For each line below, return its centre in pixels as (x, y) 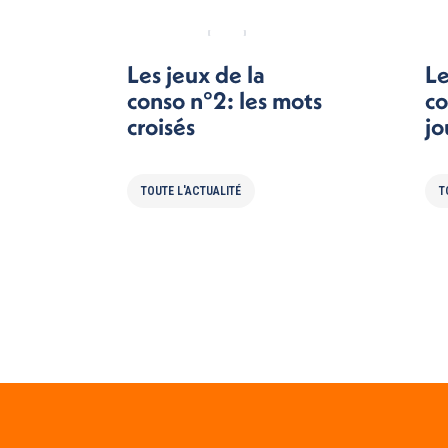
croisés (161, 126)
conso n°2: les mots (224, 100)
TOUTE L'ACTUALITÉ (191, 191)
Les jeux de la (196, 74)
